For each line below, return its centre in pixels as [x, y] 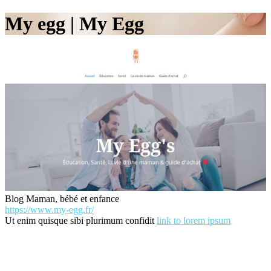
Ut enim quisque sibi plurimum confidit [81, 220]
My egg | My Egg [74, 24]
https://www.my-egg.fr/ [49, 209]
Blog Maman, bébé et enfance [62, 198]
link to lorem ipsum [194, 220]
